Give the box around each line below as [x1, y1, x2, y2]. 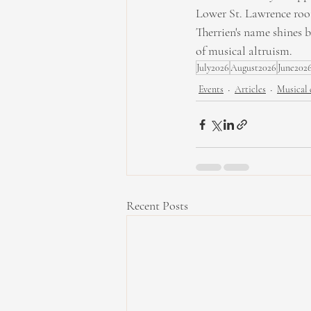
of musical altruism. [196, 43, 292, 58]
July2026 [196, 62, 229, 74]
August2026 [230, 62, 276, 74]
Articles [235, 83, 266, 95]
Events [199, 83, 224, 95]
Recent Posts [126, 198, 188, 213]
